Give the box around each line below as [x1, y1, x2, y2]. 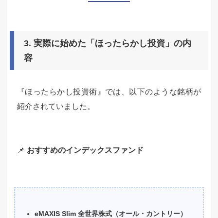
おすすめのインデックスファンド [27, 146, 144, 154]
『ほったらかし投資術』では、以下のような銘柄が [17, 88, 201, 96]
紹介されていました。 [17, 102, 95, 110]
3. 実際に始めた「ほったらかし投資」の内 [24, 38, 191, 48]
